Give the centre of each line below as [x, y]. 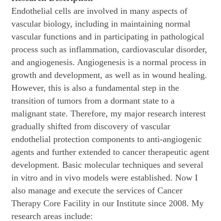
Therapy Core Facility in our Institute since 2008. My [108, 203]
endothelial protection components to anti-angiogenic [107, 139]
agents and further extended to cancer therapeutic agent [110, 152]
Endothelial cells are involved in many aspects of [99, 11]
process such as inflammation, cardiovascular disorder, [109, 50]
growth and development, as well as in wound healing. [109, 75]
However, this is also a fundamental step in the [95, 88]
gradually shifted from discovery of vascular [91, 127]
